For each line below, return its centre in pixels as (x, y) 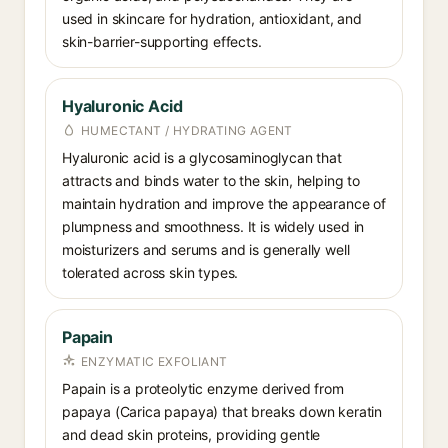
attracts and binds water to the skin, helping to (211, 180)
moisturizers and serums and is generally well (206, 249)
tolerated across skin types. (150, 272)
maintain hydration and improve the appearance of (224, 203)
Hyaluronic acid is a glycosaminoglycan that (202, 157)
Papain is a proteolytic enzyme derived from (203, 388)
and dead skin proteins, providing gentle (191, 434)
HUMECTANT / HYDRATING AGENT (187, 130)
